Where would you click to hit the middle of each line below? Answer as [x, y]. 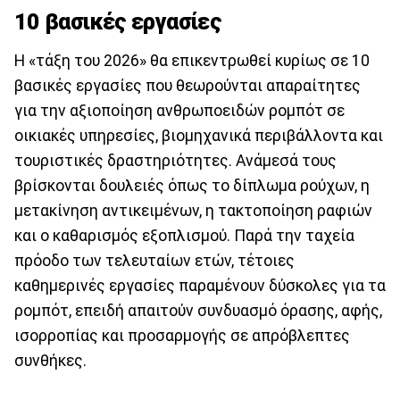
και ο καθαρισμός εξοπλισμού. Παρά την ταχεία [184, 236]
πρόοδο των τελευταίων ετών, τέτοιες [154, 261]
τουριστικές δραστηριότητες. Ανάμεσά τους [175, 161]
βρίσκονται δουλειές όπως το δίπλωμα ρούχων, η [192, 186]
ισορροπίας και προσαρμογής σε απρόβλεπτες [182, 336]
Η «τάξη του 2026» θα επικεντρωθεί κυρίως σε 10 [192, 61]
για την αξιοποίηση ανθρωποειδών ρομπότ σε [179, 111]
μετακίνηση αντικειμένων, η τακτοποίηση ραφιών [193, 211]
